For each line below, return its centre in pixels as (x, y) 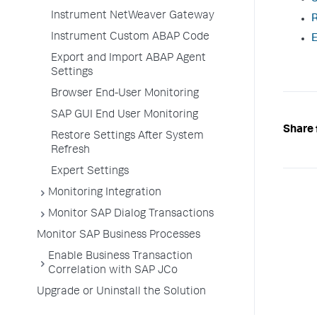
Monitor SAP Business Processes (119, 236)
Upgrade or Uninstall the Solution (121, 292)
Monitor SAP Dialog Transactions (131, 214)
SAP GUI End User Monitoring (125, 115)
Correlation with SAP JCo (113, 271)
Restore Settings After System (127, 137)
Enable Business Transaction (120, 257)
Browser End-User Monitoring (125, 94)
